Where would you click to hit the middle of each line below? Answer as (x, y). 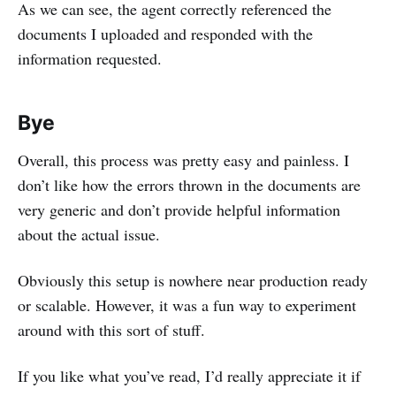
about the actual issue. (89, 235)
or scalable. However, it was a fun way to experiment (187, 305)
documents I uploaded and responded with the (165, 34)
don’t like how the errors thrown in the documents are (189, 185)
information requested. (90, 59)
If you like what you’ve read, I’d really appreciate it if (189, 376)
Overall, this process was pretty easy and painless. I (183, 160)
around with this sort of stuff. (111, 330)
